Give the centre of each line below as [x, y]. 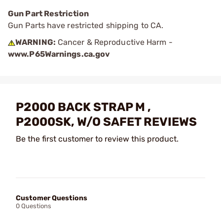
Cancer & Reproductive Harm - [114, 42]
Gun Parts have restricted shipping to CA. [86, 25]
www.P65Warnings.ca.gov [59, 54]
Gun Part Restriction [48, 14]
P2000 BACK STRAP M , [83, 107]
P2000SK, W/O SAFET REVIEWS [106, 122]
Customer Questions [52, 198]
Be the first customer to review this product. [97, 139]
